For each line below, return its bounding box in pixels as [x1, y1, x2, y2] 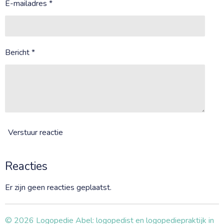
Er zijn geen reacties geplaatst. [5, 181, 111, 193]
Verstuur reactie [8, 127, 63, 138]
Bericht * [5, 46, 35, 58]
